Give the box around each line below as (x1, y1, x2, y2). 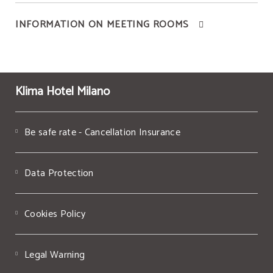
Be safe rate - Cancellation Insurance (24, 124, 180, 141)
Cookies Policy (24, 206, 86, 222)
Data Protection (24, 165, 94, 182)
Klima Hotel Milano (15, 82, 110, 102)
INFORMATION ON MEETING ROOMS (15, 16, 189, 33)
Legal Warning (24, 247, 85, 263)
